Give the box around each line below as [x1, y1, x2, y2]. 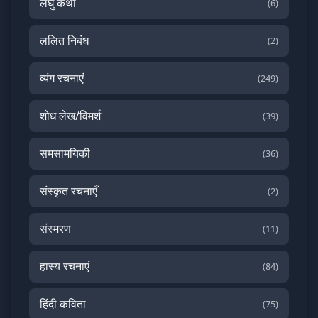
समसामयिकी [40, 145, 90, 161]
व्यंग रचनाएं [40, 70, 84, 86]
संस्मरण [40, 220, 71, 236]
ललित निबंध [40, 32, 89, 48]
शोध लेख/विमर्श [40, 107, 101, 124]
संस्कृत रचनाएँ [40, 182, 97, 199]
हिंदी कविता [40, 295, 86, 312]
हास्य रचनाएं [40, 258, 89, 274]
